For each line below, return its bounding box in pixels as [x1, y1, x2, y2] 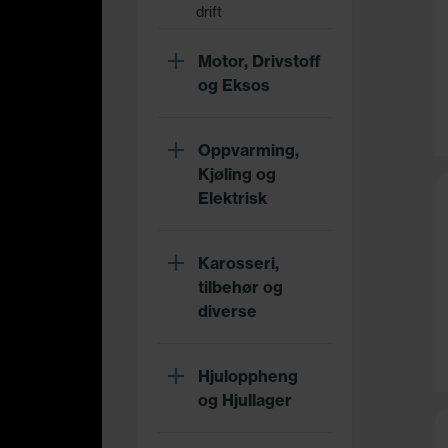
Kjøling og [198, 164, 276, 184]
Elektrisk [198, 188, 267, 208]
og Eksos [198, 75, 270, 95]
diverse [198, 301, 257, 321]
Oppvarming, [198, 140, 299, 160]
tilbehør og [198, 277, 283, 297]
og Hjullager [198, 390, 292, 410]
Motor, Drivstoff [198, 51, 321, 71]
